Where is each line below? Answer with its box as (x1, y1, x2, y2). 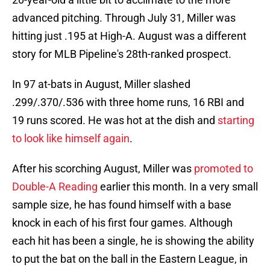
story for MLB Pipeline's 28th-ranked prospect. (12, 48, 231, 61)
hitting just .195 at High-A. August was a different (12, 30, 246, 43)
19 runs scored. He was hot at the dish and (12, 114, 218, 127)
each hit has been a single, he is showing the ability (12, 234, 254, 248)
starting (218, 114, 254, 127)
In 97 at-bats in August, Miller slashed (12, 78, 190, 91)
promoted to (194, 162, 253, 175)
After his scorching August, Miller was (12, 162, 194, 175)
